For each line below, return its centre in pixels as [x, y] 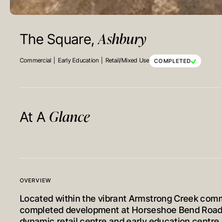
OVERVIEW [35, 181]
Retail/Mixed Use [127, 61]
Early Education [78, 61]
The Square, [59, 40]
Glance [70, 116]
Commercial [36, 61]
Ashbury [122, 38]
